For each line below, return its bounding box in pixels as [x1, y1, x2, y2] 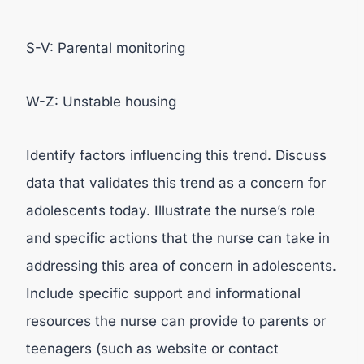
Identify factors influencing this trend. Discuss [26, 147, 327, 163]
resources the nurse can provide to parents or [26, 313, 326, 329]
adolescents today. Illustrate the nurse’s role [26, 202, 315, 219]
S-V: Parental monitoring [26, 40, 185, 56]
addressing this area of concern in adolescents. [26, 258, 336, 274]
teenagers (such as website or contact [26, 340, 279, 357]
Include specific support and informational [26, 285, 301, 301]
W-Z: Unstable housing [26, 93, 176, 110]
